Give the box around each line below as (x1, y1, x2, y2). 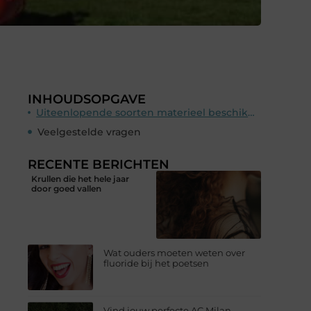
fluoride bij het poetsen (103, 258, 210, 269)
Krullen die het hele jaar (31, 173, 129, 184)
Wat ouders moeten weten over (103, 247, 246, 259)
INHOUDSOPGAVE (28, 91, 146, 107)
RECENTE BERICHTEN (28, 156, 169, 172)
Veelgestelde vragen (37, 125, 141, 138)
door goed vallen (31, 183, 101, 194)
